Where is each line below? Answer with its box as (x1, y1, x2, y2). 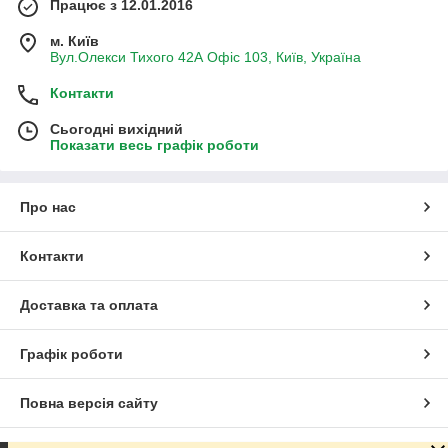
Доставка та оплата (20, 296, 158, 313)
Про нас (20, 198, 76, 215)
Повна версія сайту (20, 394, 158, 411)
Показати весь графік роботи (50, 136, 259, 153)
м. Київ (50, 32, 99, 49)
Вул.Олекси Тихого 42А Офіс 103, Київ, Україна (50, 48, 361, 65)
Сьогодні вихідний (50, 120, 183, 137)
